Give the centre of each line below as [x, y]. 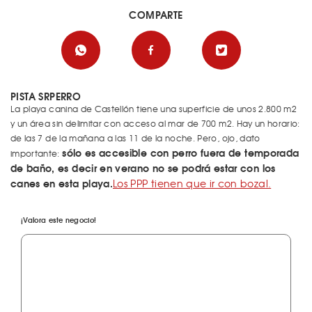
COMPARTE [156, 15]
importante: [37, 153]
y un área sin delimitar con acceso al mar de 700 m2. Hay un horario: [155, 123]
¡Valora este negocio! [59, 220]
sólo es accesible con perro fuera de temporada [181, 153]
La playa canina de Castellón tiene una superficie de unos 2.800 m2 [154, 109]
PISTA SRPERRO [46, 96]
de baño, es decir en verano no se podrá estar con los [143, 168]
